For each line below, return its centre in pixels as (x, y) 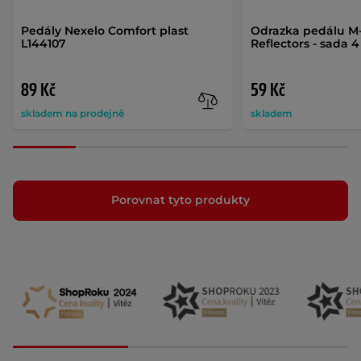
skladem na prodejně (73, 113)
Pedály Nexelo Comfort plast (105, 30)
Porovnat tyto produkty (180, 200)
